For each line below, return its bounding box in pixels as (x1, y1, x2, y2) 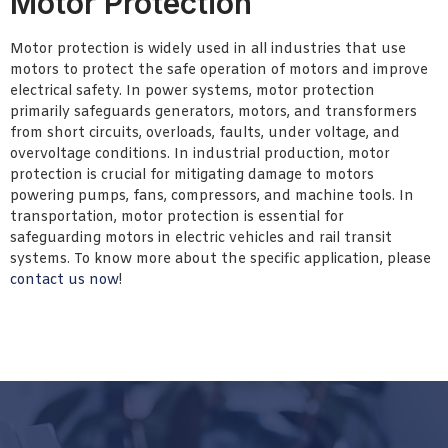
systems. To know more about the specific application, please (10, 249, 431, 269)
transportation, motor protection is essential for (10, 207, 344, 227)
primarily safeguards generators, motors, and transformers (10, 102, 417, 122)
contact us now (10, 270, 119, 290)
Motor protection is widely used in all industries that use (10, 39, 406, 59)
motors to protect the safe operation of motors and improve (10, 60, 428, 80)
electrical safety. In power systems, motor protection (10, 81, 375, 101)
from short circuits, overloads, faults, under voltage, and (10, 123, 400, 143)
